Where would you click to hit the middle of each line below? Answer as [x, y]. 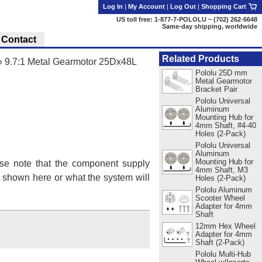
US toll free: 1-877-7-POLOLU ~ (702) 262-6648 [187, 19]
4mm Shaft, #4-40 [225, 125]
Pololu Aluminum [223, 189]
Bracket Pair [216, 89]
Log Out [183, 6]
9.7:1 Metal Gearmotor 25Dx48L [70, 62]
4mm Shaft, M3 [221, 170]
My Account [146, 6]
